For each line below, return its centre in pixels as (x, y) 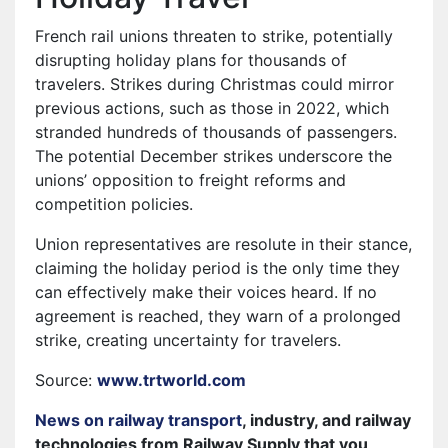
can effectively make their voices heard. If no (206, 292)
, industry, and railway (326, 420)
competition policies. (114, 204)
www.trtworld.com (171, 380)
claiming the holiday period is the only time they (217, 268)
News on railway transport (138, 420)
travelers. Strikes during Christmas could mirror (214, 84)
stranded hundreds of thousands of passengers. (216, 132)
